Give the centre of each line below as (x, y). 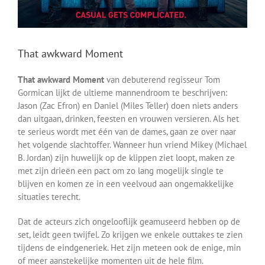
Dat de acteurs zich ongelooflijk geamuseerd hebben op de (129, 221)
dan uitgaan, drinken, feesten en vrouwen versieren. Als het (128, 118)
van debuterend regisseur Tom (162, 79)
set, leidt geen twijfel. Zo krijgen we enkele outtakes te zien (130, 234)
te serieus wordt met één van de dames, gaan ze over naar (127, 131)
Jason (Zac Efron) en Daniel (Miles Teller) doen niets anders (128, 105)
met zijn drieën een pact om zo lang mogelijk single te (121, 170)
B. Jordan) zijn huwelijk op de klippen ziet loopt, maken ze (126, 157)
